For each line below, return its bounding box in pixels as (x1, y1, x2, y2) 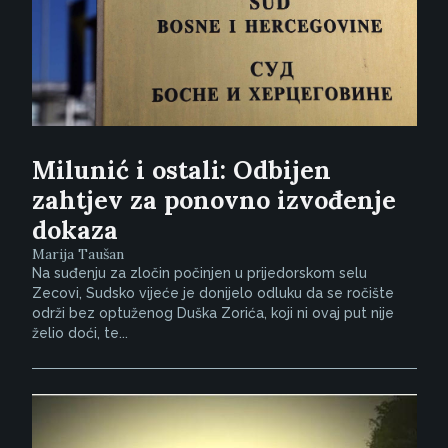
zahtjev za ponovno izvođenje (31, 183, 396, 216)
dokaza (31, 213, 118, 246)
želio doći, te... (31, 324, 128, 341)
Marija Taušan (31, 244, 124, 263)
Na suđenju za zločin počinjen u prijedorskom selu (31, 264, 367, 281)
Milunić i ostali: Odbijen (31, 153, 331, 186)
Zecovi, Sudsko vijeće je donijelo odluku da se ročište (31, 284, 394, 301)
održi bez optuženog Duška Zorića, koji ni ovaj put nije (31, 304, 394, 321)
